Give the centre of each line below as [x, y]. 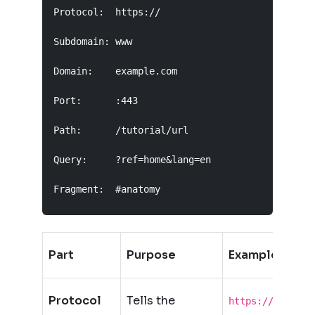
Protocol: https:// [107, 12]
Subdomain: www [93, 41]
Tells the [151, 301]
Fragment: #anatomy [107, 189]
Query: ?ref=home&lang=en [132, 160]
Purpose [151, 255]
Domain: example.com [115, 71]
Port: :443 [96, 101]
